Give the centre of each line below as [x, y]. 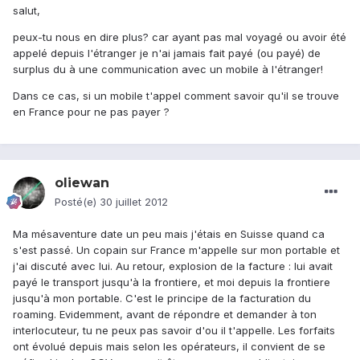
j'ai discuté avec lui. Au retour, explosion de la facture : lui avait [173, 266]
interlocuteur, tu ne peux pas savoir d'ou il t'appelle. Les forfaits [174, 331]
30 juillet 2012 [134, 202]
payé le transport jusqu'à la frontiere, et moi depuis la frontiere [172, 282]
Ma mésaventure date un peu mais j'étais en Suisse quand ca [169, 234]
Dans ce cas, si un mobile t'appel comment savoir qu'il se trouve [176, 96]
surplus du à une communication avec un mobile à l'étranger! [168, 70]
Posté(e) [77, 202]
